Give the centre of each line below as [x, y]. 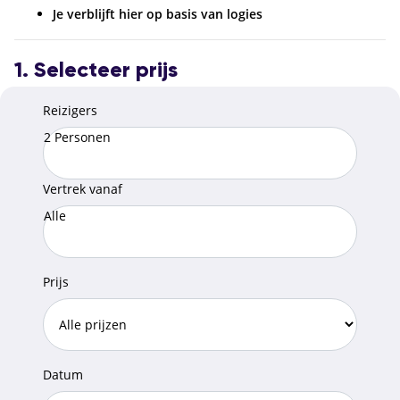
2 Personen [77, 137]
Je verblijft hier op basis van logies [158, 13]
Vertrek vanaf [83, 188]
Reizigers [70, 110]
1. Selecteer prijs [96, 70]
